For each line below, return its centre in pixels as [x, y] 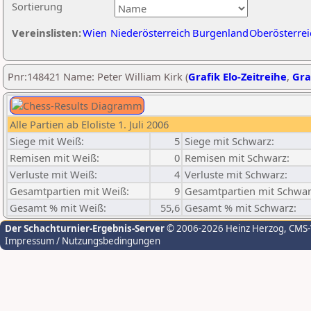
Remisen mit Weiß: [54, 158]
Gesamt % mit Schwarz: [241, 208]
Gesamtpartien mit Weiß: [69, 191]
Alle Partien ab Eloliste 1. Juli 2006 [89, 124]
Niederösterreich [150, 33]
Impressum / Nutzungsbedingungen [83, 241]
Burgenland [220, 33]
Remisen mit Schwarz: [237, 158]
